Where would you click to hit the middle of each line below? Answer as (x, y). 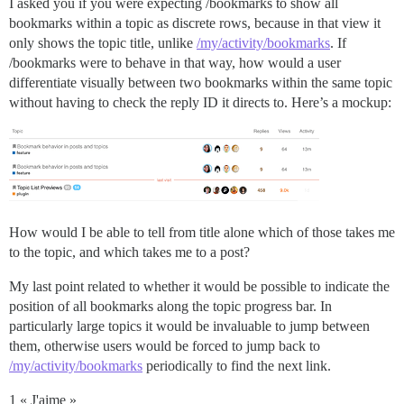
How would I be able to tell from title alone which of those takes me (202, 233)
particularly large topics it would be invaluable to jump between (189, 326)
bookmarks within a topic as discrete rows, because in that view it (195, 23)
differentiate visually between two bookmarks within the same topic (201, 83)
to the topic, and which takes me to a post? (129, 252)
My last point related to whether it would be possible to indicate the (199, 287)
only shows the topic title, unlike (103, 43)
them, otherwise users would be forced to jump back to (165, 346)
